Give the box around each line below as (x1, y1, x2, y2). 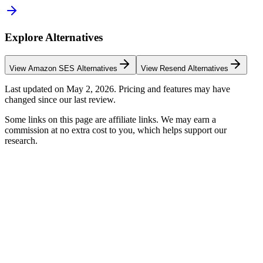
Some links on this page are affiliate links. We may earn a (5, 114, 216, 124)
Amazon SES (28, 63, 75, 73)
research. (5, 135, 38, 146)
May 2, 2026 (66, 83, 114, 94)
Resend (160, 63, 186, 73)
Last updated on (5, 83, 66, 94)
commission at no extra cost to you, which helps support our (5, 124, 227, 135)
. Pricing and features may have (114, 83, 230, 94)
